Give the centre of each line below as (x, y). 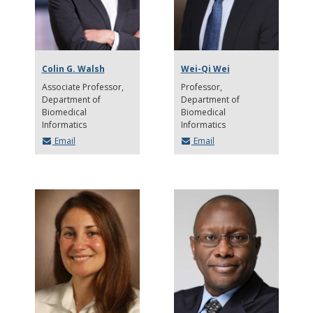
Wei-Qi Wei (205, 69)
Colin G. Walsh (73, 69)
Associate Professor (82, 87)
